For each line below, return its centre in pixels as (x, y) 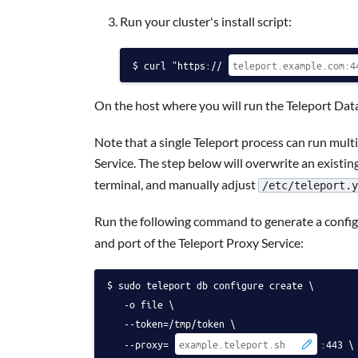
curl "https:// (183, 66)
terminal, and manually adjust (176, 184)
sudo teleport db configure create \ (216, 285)
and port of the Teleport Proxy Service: (199, 243)
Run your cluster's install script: (206, 22)
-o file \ (141, 304)
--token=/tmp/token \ (171, 324)
